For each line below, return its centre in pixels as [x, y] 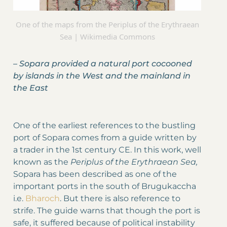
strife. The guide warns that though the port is [107, 211]
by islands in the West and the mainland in [102, 76]
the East [31, 88]
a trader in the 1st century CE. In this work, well [107, 150]
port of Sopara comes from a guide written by [105, 138]
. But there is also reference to [120, 199]
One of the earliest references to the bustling [104, 126]
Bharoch [43, 199]
